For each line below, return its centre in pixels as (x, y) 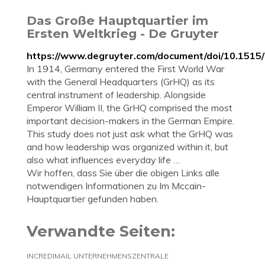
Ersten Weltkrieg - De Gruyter (123, 33)
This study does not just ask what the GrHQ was (130, 134)
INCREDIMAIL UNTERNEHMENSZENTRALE (98, 256)
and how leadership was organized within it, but (127, 147)
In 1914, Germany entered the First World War (125, 69)
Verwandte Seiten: (101, 231)
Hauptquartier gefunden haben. (93, 199)
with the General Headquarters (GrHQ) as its (121, 82)
